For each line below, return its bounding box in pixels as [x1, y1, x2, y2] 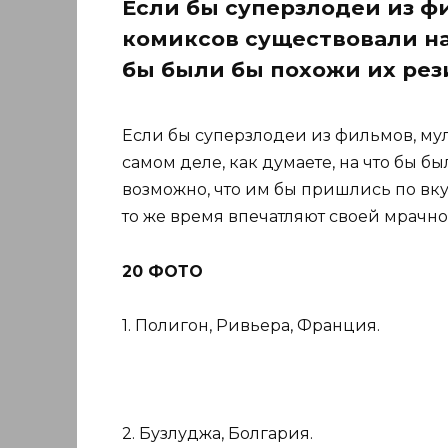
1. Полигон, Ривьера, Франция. [122, 315, 380, 335]
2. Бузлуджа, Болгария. [122, 424, 313, 444]
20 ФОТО [122, 261, 203, 281]
